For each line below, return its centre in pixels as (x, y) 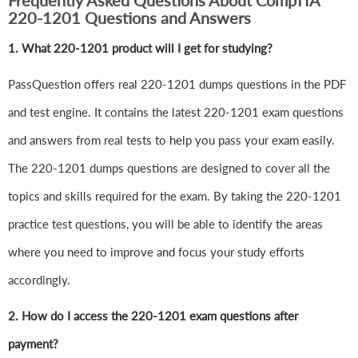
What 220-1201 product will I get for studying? (147, 48)
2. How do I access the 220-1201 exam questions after (153, 316)
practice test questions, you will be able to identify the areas (165, 224)
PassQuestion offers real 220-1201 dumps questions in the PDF (177, 84)
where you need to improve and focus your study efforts (156, 252)
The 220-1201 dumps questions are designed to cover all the (169, 168)
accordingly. (41, 280)
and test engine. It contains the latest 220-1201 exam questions (176, 112)
